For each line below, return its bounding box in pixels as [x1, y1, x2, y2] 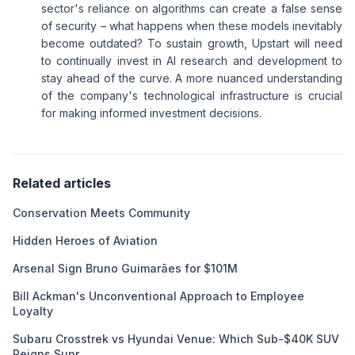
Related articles [13, 175, 111, 191]
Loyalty [13, 304, 53, 318]
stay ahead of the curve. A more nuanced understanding [41, 71, 342, 85]
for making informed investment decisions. [41, 106, 261, 120]
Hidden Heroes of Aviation [13, 234, 158, 247]
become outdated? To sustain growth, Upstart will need [41, 36, 342, 50]
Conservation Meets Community [13, 206, 190, 219]
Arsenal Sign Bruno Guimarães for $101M [13, 261, 238, 275]
